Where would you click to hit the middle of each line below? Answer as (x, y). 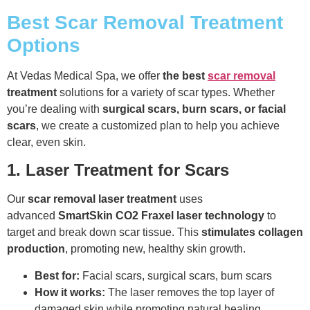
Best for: (57, 275)
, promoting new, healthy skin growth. (155, 249)
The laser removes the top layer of (190, 292)
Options (44, 46)
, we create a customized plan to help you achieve (158, 126)
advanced (33, 216)
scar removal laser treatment (102, 199)
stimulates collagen (252, 232)
